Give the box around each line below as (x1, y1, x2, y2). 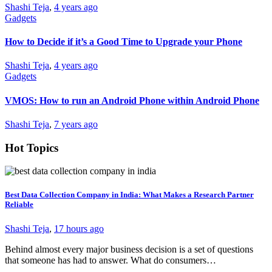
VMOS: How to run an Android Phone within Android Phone (5, 95, 259, 106)
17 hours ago (54, 223, 104, 234)
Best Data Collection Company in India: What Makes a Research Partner (5, 190, 254, 200)
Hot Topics (5, 141, 58, 154)
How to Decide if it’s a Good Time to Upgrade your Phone (5, 36, 242, 47)
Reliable (5, 200, 33, 209)
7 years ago (54, 118, 98, 129)
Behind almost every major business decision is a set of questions (5, 243, 253, 254)
